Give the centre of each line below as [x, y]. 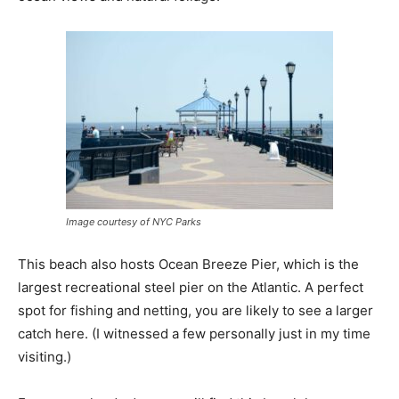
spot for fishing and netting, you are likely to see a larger [195, 310]
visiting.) [45, 356]
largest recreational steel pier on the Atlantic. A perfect [191, 287]
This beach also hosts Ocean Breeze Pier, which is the [188, 264]
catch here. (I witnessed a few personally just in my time [194, 333]
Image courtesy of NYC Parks [134, 221]
